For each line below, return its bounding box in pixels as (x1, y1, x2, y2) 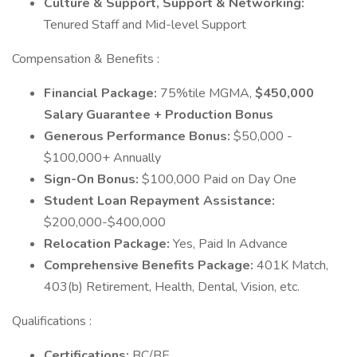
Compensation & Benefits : (12, 50, 159, 68)
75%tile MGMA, (160, 84, 255, 102)
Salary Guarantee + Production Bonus (44, 106, 273, 124)
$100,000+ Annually (44, 149, 161, 167)
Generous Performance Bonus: (44, 127, 233, 145)
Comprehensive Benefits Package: (44, 257, 257, 274)
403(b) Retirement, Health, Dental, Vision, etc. (44, 278, 300, 296)
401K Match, (257, 257, 328, 274)
